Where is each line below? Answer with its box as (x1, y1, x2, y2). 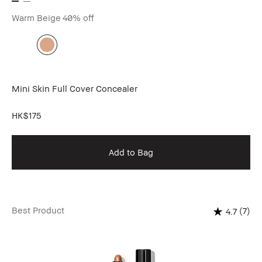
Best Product (12, 205, 64, 216)
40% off (63, 12, 94, 23)
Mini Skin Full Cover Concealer (12, 83, 137, 94)
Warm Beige (12, 12, 61, 23)
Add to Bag (109, 147, 153, 158)
